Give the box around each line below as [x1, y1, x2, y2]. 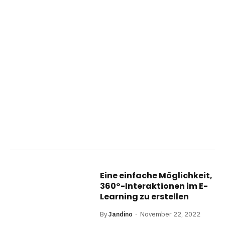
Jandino [108, 209, 133, 218]
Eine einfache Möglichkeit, [100, 169, 213, 181]
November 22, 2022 [140, 209, 201, 218]
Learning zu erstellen [100, 190, 189, 202]
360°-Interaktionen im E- [100, 180, 208, 192]
